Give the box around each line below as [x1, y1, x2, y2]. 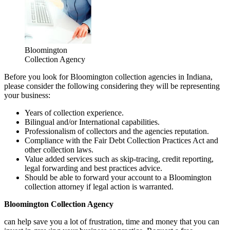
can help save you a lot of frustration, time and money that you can [4, 217, 219, 226]
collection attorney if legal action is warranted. [25, 182, 174, 191]
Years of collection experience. [25, 108, 124, 117]
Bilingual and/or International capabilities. [25, 117, 160, 126]
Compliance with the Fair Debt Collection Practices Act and [25, 136, 218, 145]
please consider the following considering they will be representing [4, 81, 220, 90]
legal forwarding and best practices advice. [25, 163, 162, 172]
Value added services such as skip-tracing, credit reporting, [25, 154, 214, 163]
